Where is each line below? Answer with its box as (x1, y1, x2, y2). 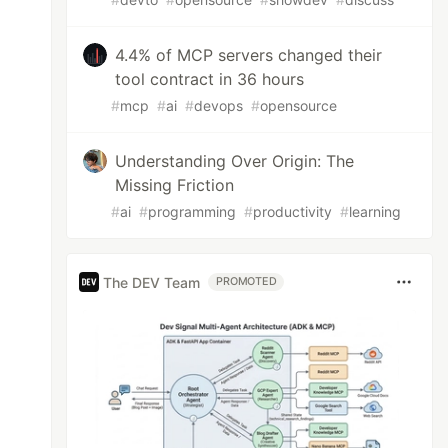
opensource (260, 97, 338, 114)
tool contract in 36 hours (115, 69, 305, 89)
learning (349, 203, 402, 220)
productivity (253, 203, 333, 220)
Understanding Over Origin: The (115, 151, 355, 171)
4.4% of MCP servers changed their (115, 45, 383, 65)
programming (148, 203, 237, 220)
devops (194, 97, 244, 114)
